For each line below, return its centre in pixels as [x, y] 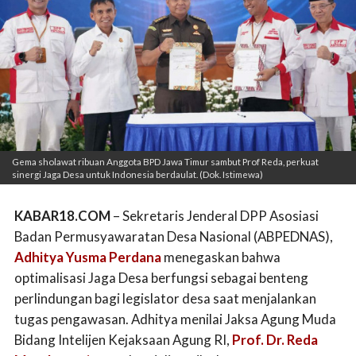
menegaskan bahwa [221, 257]
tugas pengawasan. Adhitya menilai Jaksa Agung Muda [175, 319]
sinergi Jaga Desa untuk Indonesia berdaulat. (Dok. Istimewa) [137, 174]
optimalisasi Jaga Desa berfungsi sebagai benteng [161, 277]
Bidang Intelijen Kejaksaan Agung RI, [123, 339]
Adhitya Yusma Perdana [88, 257]
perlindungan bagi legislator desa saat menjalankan [165, 298]
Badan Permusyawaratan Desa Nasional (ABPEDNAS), [174, 236]
